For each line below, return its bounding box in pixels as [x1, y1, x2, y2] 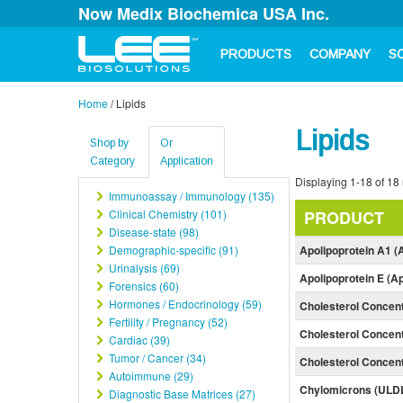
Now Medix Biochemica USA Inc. [78, 2, 329, 25]
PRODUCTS [220, 47, 291, 61]
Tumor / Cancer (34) [106, 350, 206, 365]
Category [90, 155, 135, 167]
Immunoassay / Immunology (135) [106, 188, 274, 203]
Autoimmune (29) [106, 368, 193, 383]
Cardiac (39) [106, 332, 170, 347]
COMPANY [309, 47, 371, 61]
